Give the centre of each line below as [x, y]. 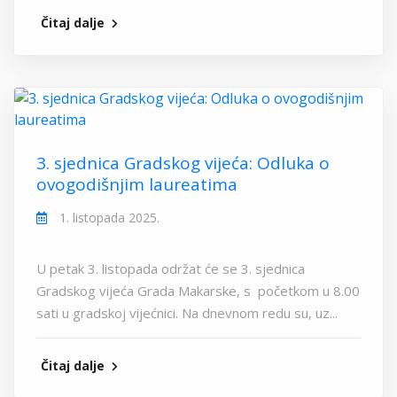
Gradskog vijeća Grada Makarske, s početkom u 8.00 [198, 291]
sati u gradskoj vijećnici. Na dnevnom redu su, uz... [187, 313]
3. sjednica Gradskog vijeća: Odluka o [183, 163]
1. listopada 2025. [108, 218]
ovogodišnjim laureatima [137, 185]
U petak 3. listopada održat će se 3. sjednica [171, 269]
